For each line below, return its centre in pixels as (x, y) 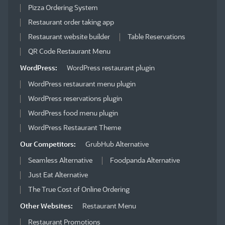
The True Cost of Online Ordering (79, 189)
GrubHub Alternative (117, 144)
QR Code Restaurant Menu (69, 51)
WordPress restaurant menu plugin (82, 84)
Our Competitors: (48, 144)
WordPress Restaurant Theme (75, 128)
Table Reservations (156, 37)
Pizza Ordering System (63, 8)
